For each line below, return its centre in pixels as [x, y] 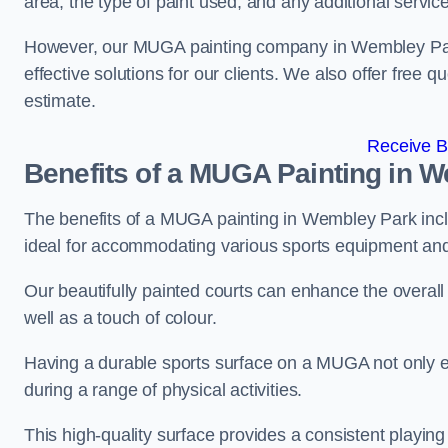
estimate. [60, 101]
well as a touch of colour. [120, 318]
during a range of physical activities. [165, 390]
